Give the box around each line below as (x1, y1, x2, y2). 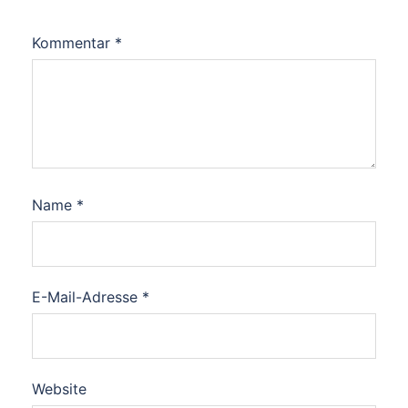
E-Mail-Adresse (32, 287, 142, 306)
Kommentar (32, 33, 115, 52)
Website (32, 379, 87, 398)
